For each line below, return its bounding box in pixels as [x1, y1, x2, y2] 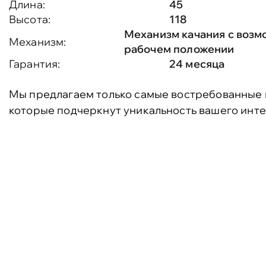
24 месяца [169, 57, 225, 71]
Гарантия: [9, 57, 61, 71]
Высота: [9, 12, 51, 26]
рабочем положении [123, 42, 235, 56]
